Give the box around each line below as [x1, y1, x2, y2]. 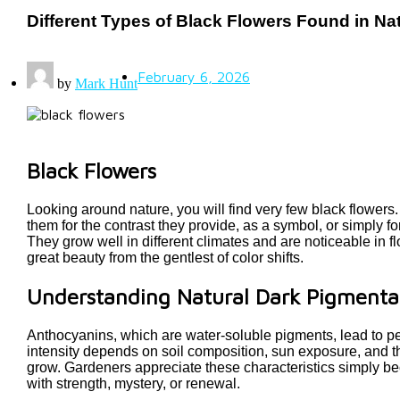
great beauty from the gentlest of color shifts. [27, 250, 304, 266]
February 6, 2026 [137, 68, 250, 85]
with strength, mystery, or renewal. [27, 376, 240, 392]
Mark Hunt [75, 76, 137, 92]
